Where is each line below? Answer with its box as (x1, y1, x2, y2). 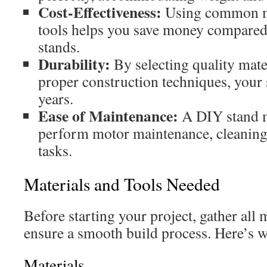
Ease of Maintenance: (38, 104, 178, 127)
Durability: (38, 52, 110, 75)
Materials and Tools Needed (24, 172, 220, 195)
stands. (38, 36, 80, 57)
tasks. (38, 140, 72, 160)
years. (38, 88, 73, 108)
